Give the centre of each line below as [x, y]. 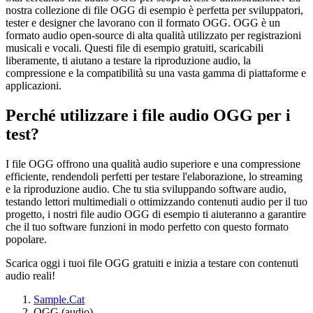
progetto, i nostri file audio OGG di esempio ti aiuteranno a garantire [156, 214]
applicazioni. [34, 86]
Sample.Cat [59, 299]
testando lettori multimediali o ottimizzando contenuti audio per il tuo [156, 201]
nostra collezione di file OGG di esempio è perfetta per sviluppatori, [154, 10]
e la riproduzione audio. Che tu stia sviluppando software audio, [146, 189]
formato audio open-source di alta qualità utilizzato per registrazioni [153, 36]
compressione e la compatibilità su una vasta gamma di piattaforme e [156, 73]
